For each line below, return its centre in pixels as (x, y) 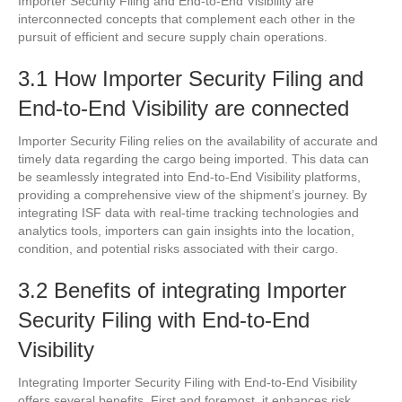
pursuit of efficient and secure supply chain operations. (173, 36)
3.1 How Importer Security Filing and (191, 78)
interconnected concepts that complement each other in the (187, 18)
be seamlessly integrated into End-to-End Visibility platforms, (189, 176)
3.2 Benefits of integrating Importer (182, 290)
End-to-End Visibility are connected (184, 108)
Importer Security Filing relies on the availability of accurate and (198, 140)
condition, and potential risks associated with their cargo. (178, 248)
